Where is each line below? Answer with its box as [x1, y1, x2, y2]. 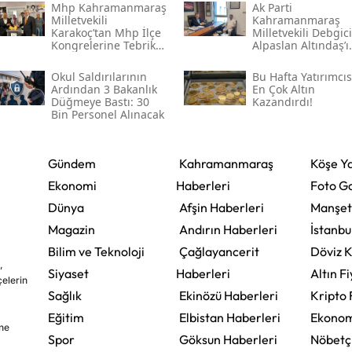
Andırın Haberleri [178, 222, 277, 238]
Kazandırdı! [251, 94, 313, 110]
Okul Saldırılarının [50, 69, 147, 85]
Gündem [47, 156, 96, 172]
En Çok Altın [251, 82, 315, 97]
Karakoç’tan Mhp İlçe [50, 25, 161, 41]
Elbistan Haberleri [178, 310, 280, 326]
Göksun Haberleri [178, 332, 277, 348]
